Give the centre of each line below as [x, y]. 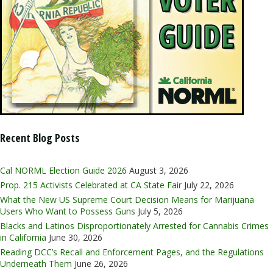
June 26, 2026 [101, 263]
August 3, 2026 [159, 170]
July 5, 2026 [160, 211]
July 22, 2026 [209, 185]
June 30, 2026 [76, 237]
